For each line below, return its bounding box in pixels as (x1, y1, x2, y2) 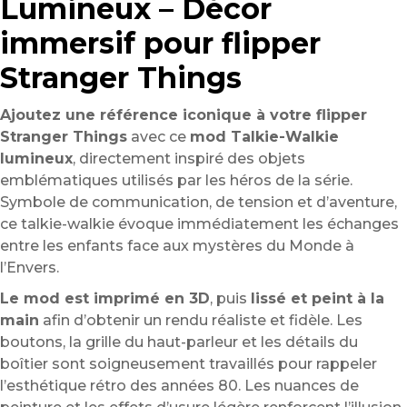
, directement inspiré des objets (73, 150, 305, 168)
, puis (210, 290, 251, 308)
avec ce (127, 128, 190, 146)
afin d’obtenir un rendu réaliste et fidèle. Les (39, 312, 362, 330)
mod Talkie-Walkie (190, 128, 339, 146)
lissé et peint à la (251, 290, 384, 308)
